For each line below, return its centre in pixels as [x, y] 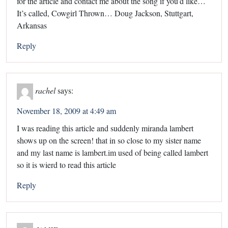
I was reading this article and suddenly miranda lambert [105, 128]
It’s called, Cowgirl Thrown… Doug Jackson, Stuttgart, [105, 13]
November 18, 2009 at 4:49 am [66, 110]
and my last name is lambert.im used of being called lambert [112, 152]
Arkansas [32, 25]
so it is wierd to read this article [66, 164]
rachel [45, 90]
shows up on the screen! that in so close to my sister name [109, 140]
